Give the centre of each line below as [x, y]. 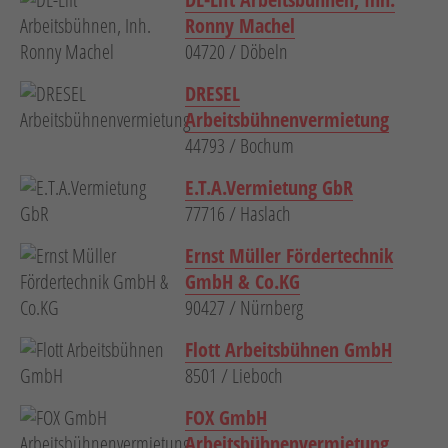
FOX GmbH [226, 418]
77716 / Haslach [238, 214]
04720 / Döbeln [236, 52]
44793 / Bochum [239, 146]
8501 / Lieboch [234, 376]
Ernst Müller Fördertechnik [289, 256]
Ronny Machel [240, 26]
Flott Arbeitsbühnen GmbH [288, 350]
